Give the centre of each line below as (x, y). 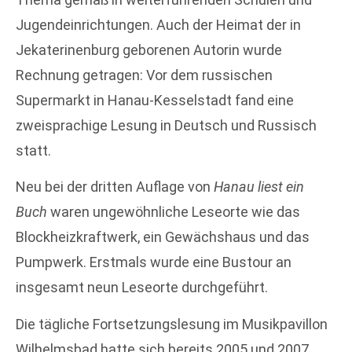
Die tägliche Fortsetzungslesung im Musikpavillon (172, 324)
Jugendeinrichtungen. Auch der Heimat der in (158, 24)
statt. (33, 150)
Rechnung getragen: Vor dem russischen (144, 75)
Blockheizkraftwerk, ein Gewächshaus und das (163, 237)
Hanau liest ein (259, 187)
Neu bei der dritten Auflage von (115, 187)
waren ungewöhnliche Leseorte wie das (174, 212)
